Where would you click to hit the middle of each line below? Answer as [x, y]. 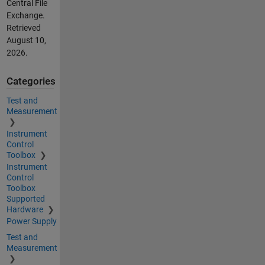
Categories [31, 81]
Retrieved [23, 28]
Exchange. [25, 15]
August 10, [26, 40]
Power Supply [31, 221]
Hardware [25, 209]
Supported [25, 198]
